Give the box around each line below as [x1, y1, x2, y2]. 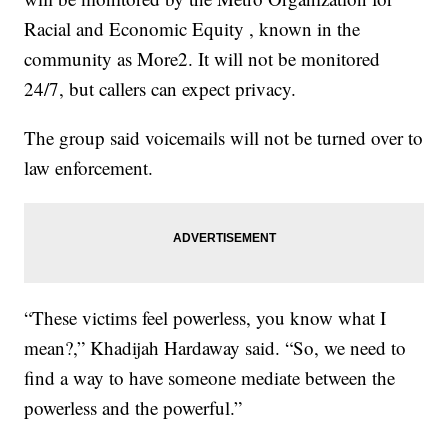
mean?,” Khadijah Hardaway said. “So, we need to [24, 335, 407, 360]
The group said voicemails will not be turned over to [24, 125, 424, 150]
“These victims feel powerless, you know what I [24, 305, 387, 330]
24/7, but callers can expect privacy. [24, 76, 297, 101]
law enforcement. [24, 155, 154, 180]
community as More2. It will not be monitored [24, 46, 381, 71]
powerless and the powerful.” [24, 395, 243, 420]
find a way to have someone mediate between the [24, 365, 396, 390]
